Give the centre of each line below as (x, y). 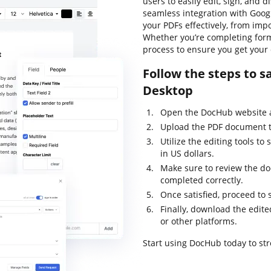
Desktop (168, 90)
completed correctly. (202, 180)
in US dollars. (187, 153)
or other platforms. (199, 221)
